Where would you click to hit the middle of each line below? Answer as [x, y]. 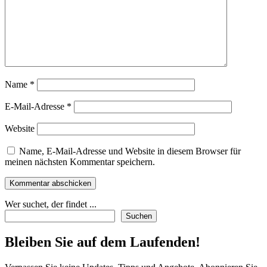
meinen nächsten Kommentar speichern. [80, 162]
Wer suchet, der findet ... [51, 204]
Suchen [139, 216]
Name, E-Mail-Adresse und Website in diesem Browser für [130, 151]
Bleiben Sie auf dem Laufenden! [103, 242]
